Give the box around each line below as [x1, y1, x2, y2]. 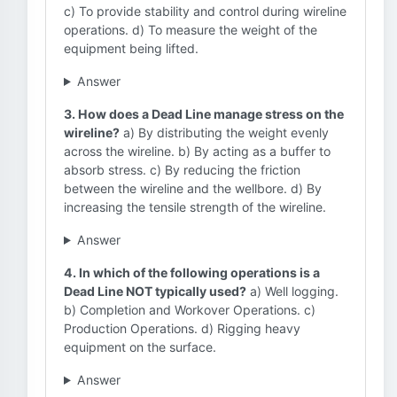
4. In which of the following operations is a [64, 265, 320, 280]
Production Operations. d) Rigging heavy [64, 321, 300, 336]
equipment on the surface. [64, 339, 216, 354]
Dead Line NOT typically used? [64, 284, 246, 299]
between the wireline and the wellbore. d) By [64, 181, 322, 196]
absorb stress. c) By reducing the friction [64, 162, 300, 177]
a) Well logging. [246, 284, 339, 299]
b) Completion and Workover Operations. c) [64, 302, 315, 317]
